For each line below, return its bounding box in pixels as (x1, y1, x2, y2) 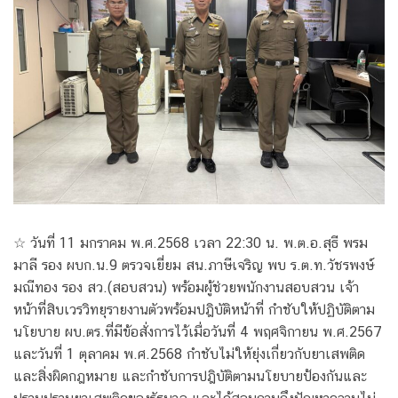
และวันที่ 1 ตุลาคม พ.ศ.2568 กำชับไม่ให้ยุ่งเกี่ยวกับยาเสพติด (13, 346, 365, 363)
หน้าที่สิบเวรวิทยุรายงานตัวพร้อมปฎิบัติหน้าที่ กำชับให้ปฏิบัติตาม (13, 301, 375, 319)
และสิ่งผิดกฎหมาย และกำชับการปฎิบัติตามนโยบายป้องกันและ (13, 368, 367, 386)
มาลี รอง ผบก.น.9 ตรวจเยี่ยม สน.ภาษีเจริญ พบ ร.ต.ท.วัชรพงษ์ (13, 257, 374, 275)
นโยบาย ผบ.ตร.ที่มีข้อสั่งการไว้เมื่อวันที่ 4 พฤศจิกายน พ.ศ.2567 (13, 323, 382, 341)
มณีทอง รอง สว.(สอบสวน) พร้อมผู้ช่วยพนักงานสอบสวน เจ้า (13, 279, 359, 297)
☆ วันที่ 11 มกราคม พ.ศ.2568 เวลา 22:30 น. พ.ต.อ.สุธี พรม (13, 235, 368, 252)
